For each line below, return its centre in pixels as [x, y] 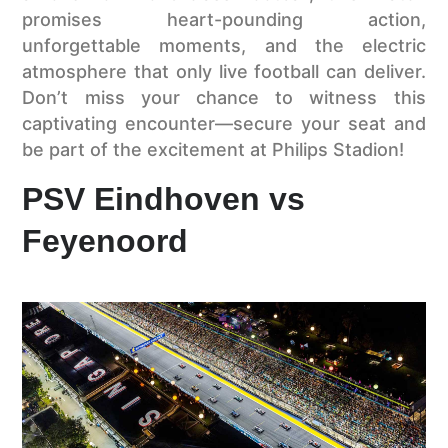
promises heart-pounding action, [224, 20]
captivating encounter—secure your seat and [224, 124]
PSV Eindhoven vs [164, 198]
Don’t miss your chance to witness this [224, 98]
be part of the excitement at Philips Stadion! [213, 150]
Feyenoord [105, 240]
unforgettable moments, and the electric [224, 46]
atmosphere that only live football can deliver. [224, 72]
